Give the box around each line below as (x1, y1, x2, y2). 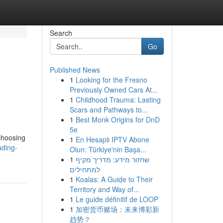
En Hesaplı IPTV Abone (75, 134, 149, 144)
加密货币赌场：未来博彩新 (75, 204, 159, 214)
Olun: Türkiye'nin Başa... (69, 144, 146, 154)
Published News (49, 65, 100, 75)
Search (49, 28, 72, 38)
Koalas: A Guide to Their (75, 174, 153, 184)
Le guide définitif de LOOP (75, 194, 158, 204)
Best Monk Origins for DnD (75, 114, 160, 124)
